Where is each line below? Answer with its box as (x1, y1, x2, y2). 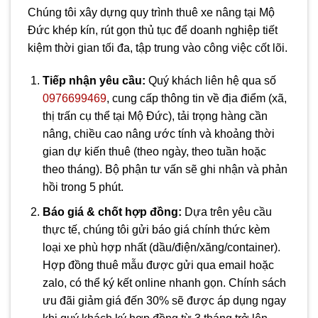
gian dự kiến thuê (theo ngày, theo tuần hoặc (42, 145, 266, 158)
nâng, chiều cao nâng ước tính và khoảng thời (42, 127, 275, 140)
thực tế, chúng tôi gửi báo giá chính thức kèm (42, 223, 270, 236)
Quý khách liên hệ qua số (145, 74, 276, 87)
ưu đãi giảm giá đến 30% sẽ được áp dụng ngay (42, 294, 286, 307)
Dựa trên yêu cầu (181, 205, 272, 218)
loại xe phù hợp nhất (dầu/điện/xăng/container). (42, 241, 280, 253)
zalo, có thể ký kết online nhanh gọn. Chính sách (42, 276, 286, 289)
